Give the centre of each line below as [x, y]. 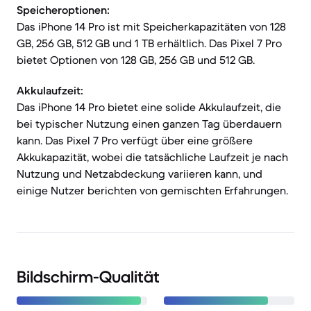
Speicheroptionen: [63, 10]
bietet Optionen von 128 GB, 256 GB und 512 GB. [136, 60]
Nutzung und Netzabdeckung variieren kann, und [140, 174]
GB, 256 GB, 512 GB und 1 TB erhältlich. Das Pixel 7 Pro [149, 43]
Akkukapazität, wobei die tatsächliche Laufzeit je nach [152, 157]
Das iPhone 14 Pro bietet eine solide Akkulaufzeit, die [149, 107]
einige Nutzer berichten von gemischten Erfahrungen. [152, 190]
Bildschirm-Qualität [88, 277]
